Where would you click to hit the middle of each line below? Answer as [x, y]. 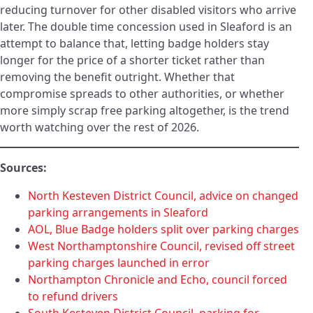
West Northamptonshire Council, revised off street [161, 246]
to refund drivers [73, 297]
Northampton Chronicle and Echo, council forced [158, 280]
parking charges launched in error [119, 263]
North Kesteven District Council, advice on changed [163, 196]
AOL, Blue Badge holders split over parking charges [163, 230]
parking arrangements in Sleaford [118, 213]
